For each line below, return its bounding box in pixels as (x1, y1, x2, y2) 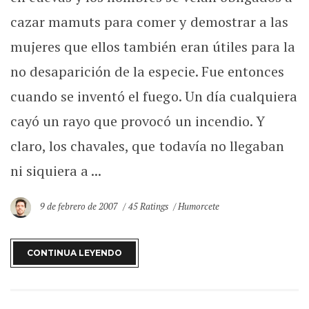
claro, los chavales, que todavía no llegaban (10, 137, 284, 155)
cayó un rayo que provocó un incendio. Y (10, 112, 265, 130)
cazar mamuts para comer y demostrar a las (10, 12, 288, 31)
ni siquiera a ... (10, 161, 102, 180)
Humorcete (177, 200, 219, 213)
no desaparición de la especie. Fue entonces (10, 62, 284, 81)
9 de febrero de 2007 (40, 200, 121, 213)
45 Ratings (128, 200, 168, 213)
